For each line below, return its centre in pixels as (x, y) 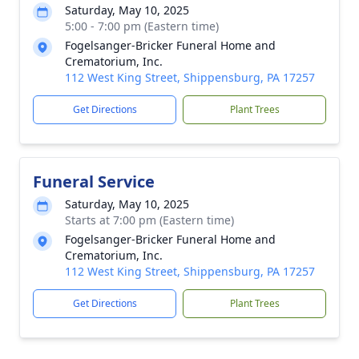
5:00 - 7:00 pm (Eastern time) (142, 26)
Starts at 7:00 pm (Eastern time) (149, 220)
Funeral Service (94, 182)
